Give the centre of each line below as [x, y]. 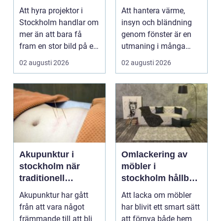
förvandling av [152, 190]
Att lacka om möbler [156, 195]
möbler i [139, 166]
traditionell [42, 178]
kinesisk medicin [55, 190]
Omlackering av [154, 155]
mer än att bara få [51, 35]
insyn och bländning [157, 23]
